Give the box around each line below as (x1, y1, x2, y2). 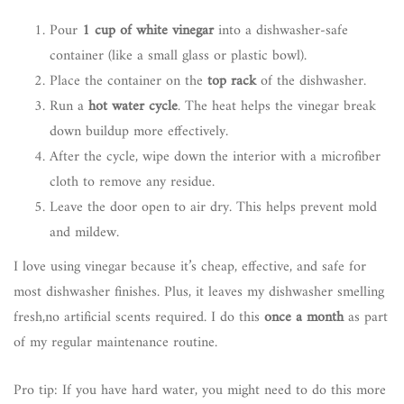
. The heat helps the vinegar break (178, 93, 376, 119)
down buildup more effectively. (50, 118, 228, 144)
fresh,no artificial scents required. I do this (14, 304, 264, 330)
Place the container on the (50, 68, 207, 94)
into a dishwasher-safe (214, 17, 348, 43)
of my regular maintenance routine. (14, 329, 217, 355)
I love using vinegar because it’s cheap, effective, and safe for (14, 253, 366, 280)
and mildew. (50, 219, 119, 245)
